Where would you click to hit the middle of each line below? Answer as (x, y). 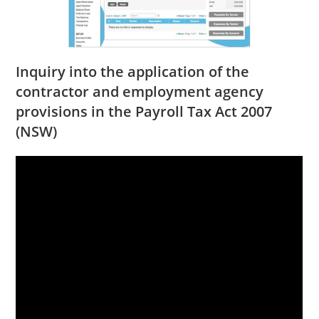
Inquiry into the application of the (133, 72)
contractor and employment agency (140, 92)
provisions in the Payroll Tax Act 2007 (144, 112)
